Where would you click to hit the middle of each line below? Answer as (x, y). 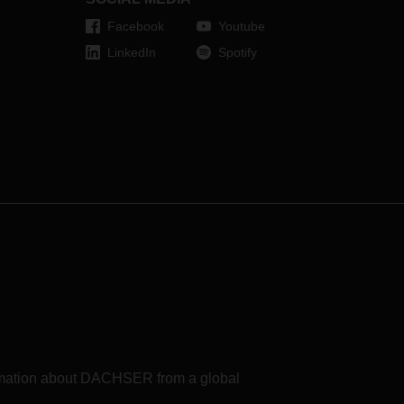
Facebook (135, 26)
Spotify (237, 52)
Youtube (241, 26)
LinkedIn (131, 52)
